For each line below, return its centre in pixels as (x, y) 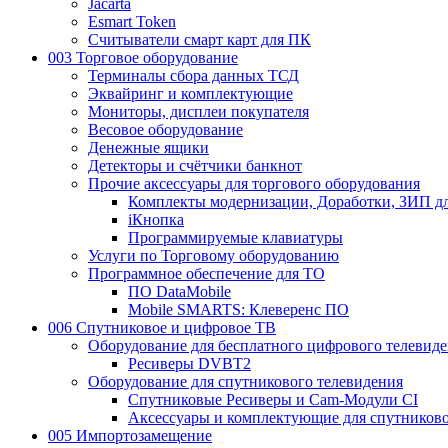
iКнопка (156, 219)
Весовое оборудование (165, 129)
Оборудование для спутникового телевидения (245, 381)
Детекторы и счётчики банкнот (195, 165)
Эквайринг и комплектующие (190, 93)
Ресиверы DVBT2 (189, 363)
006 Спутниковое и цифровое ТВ (162, 327)
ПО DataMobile (179, 291)
